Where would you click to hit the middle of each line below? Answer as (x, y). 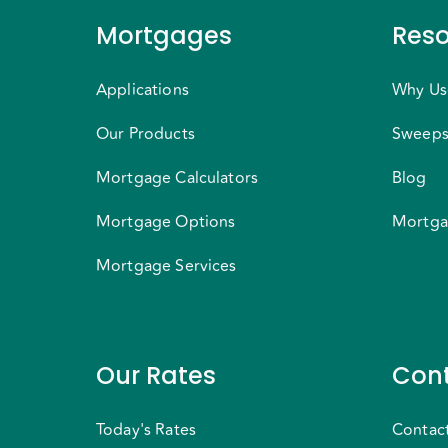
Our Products (145, 134)
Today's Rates (146, 430)
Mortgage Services (166, 266)
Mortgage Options (166, 222)
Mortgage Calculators (177, 178)
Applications (142, 90)
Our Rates (156, 375)
